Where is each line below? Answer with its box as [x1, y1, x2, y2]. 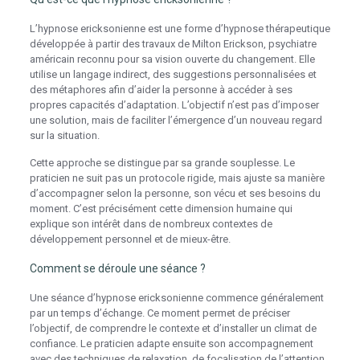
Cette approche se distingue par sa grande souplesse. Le [29, 157, 295, 169]
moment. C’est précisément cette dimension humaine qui [29, 202, 292, 215]
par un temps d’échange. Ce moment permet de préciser [29, 307, 290, 319]
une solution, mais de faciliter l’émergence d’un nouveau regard [29, 114, 322, 126]
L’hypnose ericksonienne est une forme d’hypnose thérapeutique [29, 22, 330, 35]
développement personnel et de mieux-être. [29, 233, 231, 245]
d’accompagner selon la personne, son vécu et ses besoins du [29, 187, 321, 199]
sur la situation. [29, 129, 100, 141]
